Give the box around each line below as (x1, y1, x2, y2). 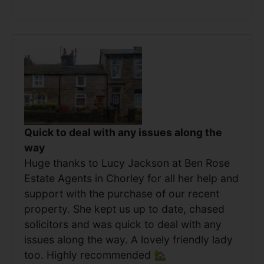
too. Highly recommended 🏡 (24, 249, 167, 262)
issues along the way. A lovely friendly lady (24, 233, 233, 246)
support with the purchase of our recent (24, 187, 219, 200)
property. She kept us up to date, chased (24, 203, 225, 216)
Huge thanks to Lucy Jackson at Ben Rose (24, 157, 230, 170)
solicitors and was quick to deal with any (24, 218, 222, 231)
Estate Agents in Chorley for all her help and (24, 172, 239, 185)
